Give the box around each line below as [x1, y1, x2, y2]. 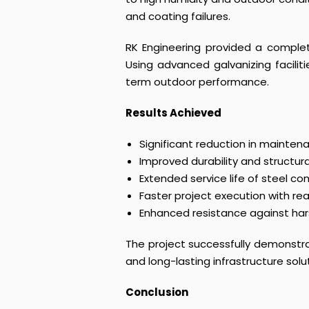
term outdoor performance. [126, 74, 269, 89]
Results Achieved [126, 106, 221, 120]
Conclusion [126, 285, 188, 299]
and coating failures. [126, 9, 230, 23]
